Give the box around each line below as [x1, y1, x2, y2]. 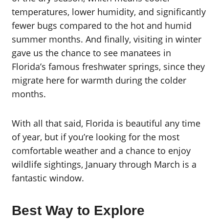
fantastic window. [12, 172, 84, 184]
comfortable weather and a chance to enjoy [12, 145, 191, 156]
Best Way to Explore [12, 203, 145, 218]
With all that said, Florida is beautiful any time [12, 117, 200, 129]
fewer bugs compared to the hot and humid [12, 20, 192, 31]
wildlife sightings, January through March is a [12, 158, 197, 170]
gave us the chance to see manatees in [12, 47, 171, 59]
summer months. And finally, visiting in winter [12, 33, 201, 45]
